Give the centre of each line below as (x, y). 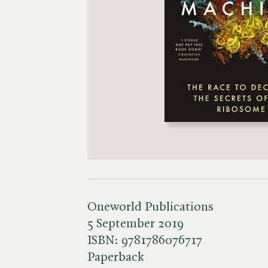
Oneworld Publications (150, 207)
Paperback (116, 257)
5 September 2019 (135, 224)
